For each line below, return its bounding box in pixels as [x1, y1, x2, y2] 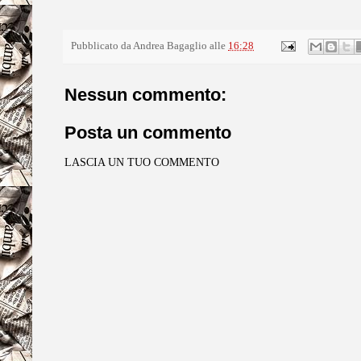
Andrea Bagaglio [133, 39, 207, 52]
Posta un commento [64, 122, 231, 143]
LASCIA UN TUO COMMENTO [64, 156, 219, 168]
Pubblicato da [71, 39, 133, 52]
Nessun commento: [64, 84, 226, 105]
